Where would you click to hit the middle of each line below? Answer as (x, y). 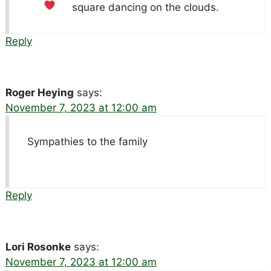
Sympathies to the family (87, 141)
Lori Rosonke (38, 247)
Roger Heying (39, 92)
